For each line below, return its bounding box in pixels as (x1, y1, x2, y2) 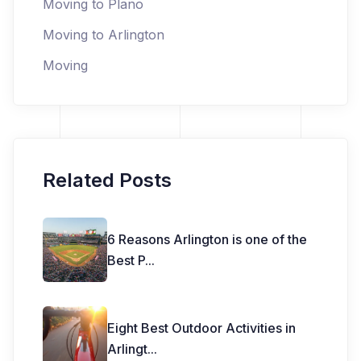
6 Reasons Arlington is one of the (107, 230, 307, 247)
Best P (107, 251, 145, 268)
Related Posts (43, 168, 172, 192)
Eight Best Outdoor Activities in (107, 319, 296, 336)
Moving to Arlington (43, 26, 164, 43)
